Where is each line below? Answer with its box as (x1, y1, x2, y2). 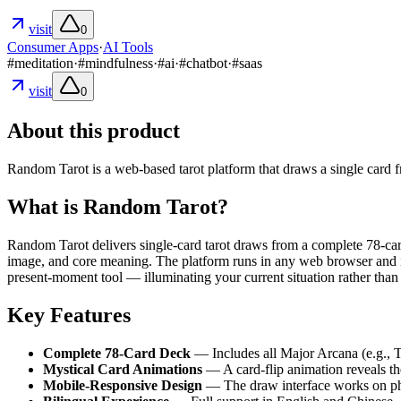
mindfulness (85, 55, 153, 72)
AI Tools (103, 39, 153, 55)
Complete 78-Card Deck (43, 345, 191, 361)
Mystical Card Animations (43, 361, 202, 377)
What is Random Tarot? (7, 195, 228, 219)
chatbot (186, 55, 227, 72)
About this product (7, 119, 180, 143)
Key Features (7, 303, 131, 327)
